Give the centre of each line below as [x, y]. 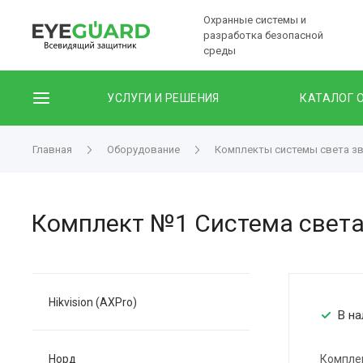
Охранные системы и [255, 19]
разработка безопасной [263, 35]
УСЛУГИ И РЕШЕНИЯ [163, 98]
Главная [52, 149]
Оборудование [143, 149]
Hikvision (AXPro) [93, 302]
